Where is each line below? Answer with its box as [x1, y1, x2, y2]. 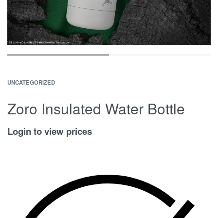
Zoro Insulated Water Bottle [7, 97, 185, 119]
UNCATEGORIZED [7, 78, 55, 86]
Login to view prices [7, 124, 92, 138]
